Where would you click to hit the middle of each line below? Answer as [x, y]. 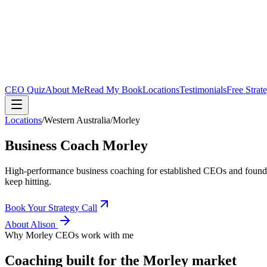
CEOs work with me [93, 235]
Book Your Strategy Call [51, 207]
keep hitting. [28, 181]
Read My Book [113, 90]
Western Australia [77, 120]
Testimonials [203, 90]
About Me [65, 90]
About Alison [31, 224]
